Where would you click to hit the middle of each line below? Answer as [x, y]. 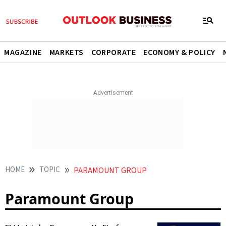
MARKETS [67, 52]
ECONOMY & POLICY [180, 52]
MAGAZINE [23, 52]
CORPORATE [114, 52]
